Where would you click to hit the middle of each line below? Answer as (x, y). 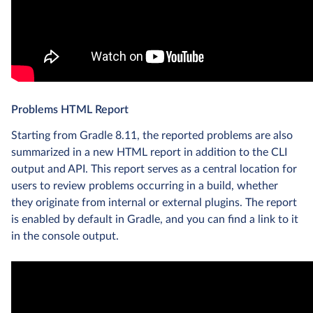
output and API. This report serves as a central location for (154, 169)
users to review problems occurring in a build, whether (145, 186)
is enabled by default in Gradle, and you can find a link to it (155, 220)
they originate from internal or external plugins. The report (154, 203)
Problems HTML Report (70, 110)
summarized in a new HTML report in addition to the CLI (149, 153)
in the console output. (65, 236)
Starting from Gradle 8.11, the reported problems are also (152, 136)
